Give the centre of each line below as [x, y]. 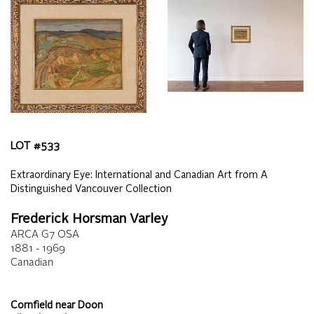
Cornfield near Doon [57, 306]
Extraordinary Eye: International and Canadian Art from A [139, 176]
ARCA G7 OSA [45, 235]
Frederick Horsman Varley [89, 220]
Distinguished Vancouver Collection [91, 190]
